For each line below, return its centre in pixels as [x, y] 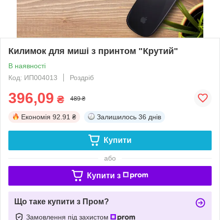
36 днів [150, 117]
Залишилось [117, 117]
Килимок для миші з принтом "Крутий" [93, 51]
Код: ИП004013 [33, 77]
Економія [36, 117]
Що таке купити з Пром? [62, 201]
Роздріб [82, 77]
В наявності [27, 66]
